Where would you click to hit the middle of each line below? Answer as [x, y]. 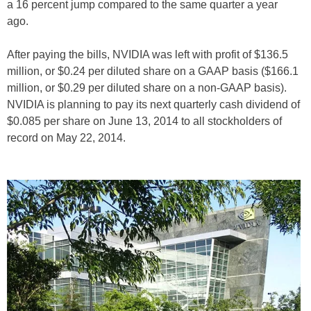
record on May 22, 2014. [66, 138]
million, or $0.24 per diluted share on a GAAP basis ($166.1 [153, 71]
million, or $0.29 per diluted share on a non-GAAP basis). [147, 88]
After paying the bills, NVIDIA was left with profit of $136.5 [148, 54]
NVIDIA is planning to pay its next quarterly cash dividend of [153, 104]
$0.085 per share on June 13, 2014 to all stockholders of [144, 121]
